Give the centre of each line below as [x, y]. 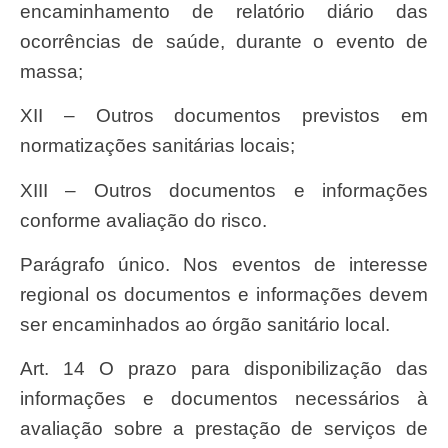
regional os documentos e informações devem [224, 294]
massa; [51, 71]
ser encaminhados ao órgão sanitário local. [205, 324]
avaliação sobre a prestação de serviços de [224, 429]
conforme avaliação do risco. [143, 220]
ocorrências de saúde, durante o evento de [224, 41]
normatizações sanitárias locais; [157, 146]
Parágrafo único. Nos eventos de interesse [26, 264]
